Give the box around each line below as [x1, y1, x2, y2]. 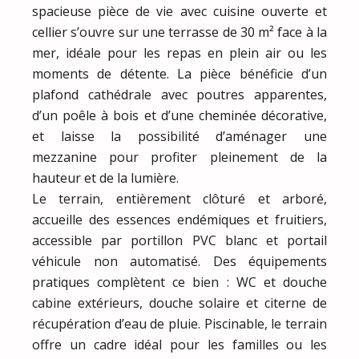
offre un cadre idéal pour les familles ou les [32, 335, 327, 353]
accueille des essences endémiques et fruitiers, [32, 210, 327, 228]
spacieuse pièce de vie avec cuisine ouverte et [32, 2, 327, 20]
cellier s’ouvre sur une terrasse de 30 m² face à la [32, 22, 327, 41]
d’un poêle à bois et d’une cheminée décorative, [32, 106, 327, 124]
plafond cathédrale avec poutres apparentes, [32, 85, 327, 103]
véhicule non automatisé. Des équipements [32, 252, 327, 270]
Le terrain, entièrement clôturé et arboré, [32, 189, 327, 208]
